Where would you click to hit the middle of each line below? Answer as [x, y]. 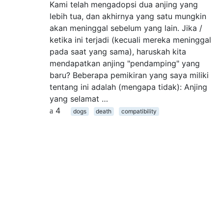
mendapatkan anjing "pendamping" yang [125, 63]
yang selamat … [79, 99]
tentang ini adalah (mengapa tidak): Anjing [128, 87]
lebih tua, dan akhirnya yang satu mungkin [128, 16]
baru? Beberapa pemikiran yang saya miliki [129, 75]
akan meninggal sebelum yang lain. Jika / [126, 28]
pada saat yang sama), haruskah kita [118, 52]
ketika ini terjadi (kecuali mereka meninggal [130, 40]
